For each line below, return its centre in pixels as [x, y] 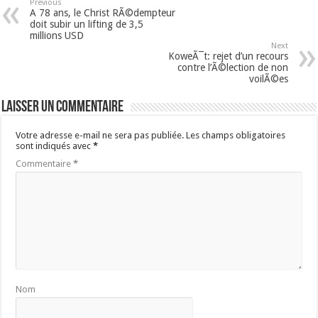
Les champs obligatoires [236, 136]
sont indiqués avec [55, 146]
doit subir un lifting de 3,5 [87, 24]
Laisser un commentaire [63, 108]
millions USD [57, 36]
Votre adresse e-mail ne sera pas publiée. [100, 136]
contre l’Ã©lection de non [232, 68]
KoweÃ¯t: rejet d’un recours [228, 56]
